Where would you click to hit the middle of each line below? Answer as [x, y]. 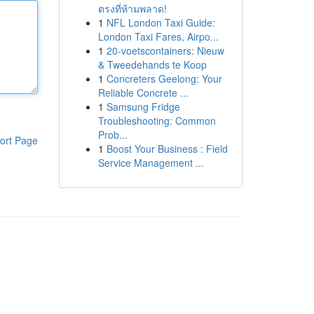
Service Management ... [151, 163]
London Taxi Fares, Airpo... [158, 36]
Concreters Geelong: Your [164, 78]
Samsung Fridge [143, 107]
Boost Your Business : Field [167, 149]
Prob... [112, 135]
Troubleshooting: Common [157, 121]
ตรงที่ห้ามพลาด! [132, 8]
